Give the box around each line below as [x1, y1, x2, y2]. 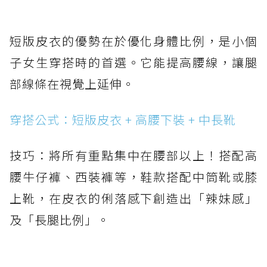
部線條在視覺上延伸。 [10, 75, 135, 93]
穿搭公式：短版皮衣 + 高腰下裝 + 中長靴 [10, 111, 236, 129]
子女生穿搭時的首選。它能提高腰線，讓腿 [10, 54, 257, 72]
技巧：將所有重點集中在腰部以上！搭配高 [10, 147, 257, 164]
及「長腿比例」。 [10, 211, 110, 229]
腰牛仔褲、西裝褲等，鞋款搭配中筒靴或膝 [10, 168, 257, 186]
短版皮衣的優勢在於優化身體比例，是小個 [10, 32, 257, 50]
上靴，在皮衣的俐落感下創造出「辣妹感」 [10, 190, 257, 207]
